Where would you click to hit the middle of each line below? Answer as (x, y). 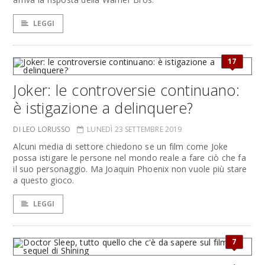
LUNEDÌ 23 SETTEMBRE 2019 (135, 129)
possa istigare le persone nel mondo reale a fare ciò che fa (130, 158)
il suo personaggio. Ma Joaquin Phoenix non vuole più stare (130, 169)
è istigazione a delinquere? (103, 108)
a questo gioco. (44, 180)
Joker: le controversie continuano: (127, 90)
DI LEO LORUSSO (42, 129)
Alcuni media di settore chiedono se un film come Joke (121, 146)
